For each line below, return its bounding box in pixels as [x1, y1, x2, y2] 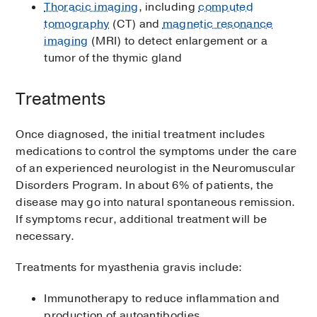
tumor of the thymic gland [44, 50, 183, 67]
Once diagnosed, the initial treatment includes [16, 127, 265, 143]
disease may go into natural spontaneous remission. [16, 195, 296, 211]
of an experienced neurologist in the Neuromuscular [16, 161, 296, 177]
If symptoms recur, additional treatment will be [16, 212, 267, 228]
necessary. [16, 229, 75, 245]
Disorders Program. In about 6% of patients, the [16, 178, 274, 194]
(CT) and [109, 16, 163, 33]
